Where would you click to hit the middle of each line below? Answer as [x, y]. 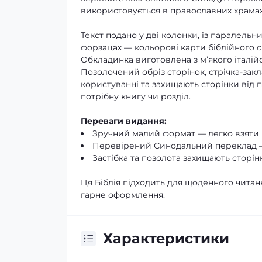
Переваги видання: [124, 121]
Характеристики [166, 238]
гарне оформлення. [123, 195]
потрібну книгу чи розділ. [136, 96]
